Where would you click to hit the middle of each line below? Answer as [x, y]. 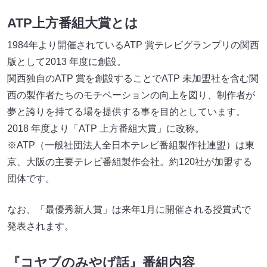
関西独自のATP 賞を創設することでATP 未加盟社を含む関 [133, 79]
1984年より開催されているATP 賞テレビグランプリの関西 [133, 45]
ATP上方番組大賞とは [73, 23]
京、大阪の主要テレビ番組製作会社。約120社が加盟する [130, 162]
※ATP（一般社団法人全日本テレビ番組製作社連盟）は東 [131, 145]
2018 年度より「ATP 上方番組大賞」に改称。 [106, 129]
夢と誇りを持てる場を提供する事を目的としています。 [126, 112]
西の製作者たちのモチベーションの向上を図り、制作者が [131, 95]
